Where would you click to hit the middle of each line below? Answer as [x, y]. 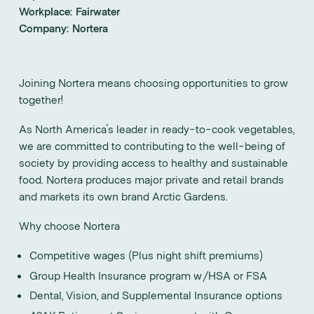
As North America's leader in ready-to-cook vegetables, [157, 129]
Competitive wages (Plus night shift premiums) [146, 255]
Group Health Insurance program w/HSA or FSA [149, 275]
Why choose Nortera [69, 226]
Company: [44, 28]
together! [41, 100]
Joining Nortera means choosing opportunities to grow [153, 83]
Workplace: [46, 11]
